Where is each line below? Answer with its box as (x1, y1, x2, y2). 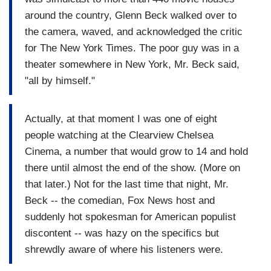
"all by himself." (25, 74, 95, 87)
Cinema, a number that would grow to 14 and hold (25, 145, 248, 157)
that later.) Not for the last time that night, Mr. (25, 178, 229, 190)
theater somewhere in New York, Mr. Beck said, (25, 58, 240, 70)
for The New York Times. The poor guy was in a (25, 42, 239, 54)
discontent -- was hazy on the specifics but (25, 227, 219, 239)
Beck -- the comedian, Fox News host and (25, 194, 215, 206)
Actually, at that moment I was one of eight (25, 113, 217, 125)
